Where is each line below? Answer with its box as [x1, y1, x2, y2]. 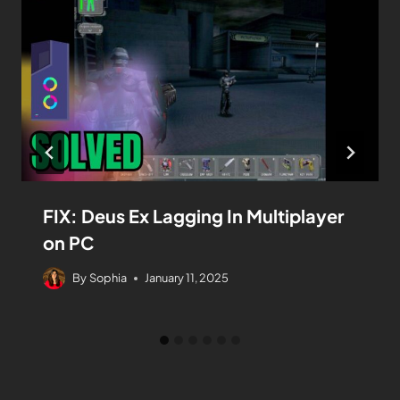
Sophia [89, 271, 128, 286]
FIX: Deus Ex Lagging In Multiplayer [43, 204, 344, 227]
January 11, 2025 [145, 271, 229, 286]
